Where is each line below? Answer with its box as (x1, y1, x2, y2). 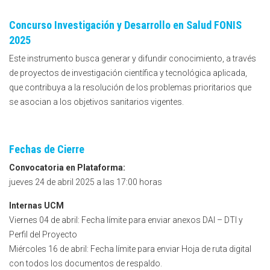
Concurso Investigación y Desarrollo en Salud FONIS (9, 19, 242, 32)
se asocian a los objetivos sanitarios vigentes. (9, 97, 184, 107)
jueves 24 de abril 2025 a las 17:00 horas (9, 177, 162, 187)
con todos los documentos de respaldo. (9, 259, 162, 269)
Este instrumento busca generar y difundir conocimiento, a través (9, 54, 256, 64)
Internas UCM (9, 201, 64, 211)
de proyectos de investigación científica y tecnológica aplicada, (9, 68, 247, 78)
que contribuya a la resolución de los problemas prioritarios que (9, 83, 251, 93)
